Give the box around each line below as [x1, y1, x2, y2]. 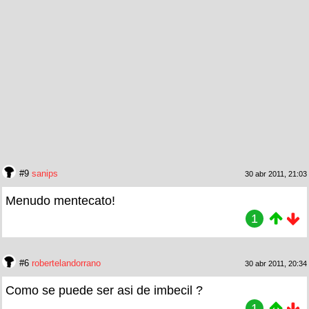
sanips [32, 168, 58, 179]
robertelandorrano [32, 257, 101, 268]
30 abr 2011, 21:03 [245, 169, 307, 178]
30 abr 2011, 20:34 [245, 259, 307, 268]
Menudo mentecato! [6, 193, 115, 208]
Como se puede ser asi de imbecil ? [6, 283, 203, 297]
